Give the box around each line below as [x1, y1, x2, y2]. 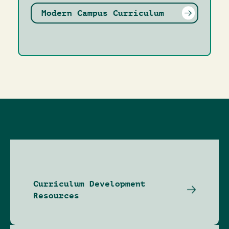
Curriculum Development [33, 178, 146, 189]
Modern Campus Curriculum [41, 8, 164, 18]
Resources [33, 190, 79, 200]
